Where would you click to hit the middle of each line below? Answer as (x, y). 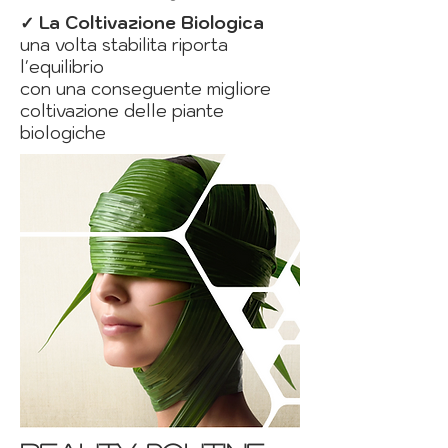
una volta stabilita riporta (124, 45)
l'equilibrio (62, 67)
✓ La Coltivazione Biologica (144, 23)
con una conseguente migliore (145, 89)
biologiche (63, 133)
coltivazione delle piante (122, 111)
